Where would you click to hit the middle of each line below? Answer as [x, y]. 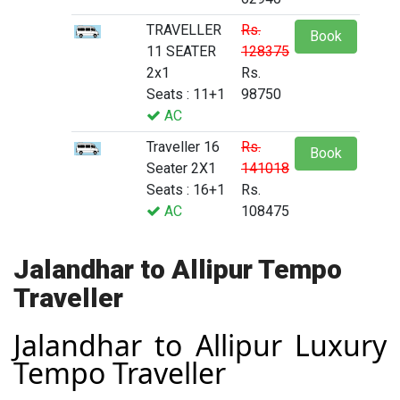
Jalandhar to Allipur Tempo [178, 270]
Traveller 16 [183, 147]
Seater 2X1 [181, 169]
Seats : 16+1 [186, 190]
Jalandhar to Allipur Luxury [200, 346]
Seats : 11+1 [186, 95]
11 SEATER [181, 52]
